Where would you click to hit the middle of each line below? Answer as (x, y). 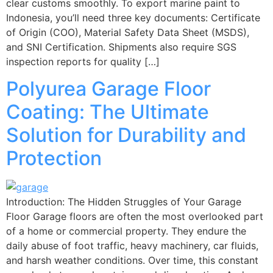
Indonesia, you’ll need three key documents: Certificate (133, 17)
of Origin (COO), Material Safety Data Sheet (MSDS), (128, 32)
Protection (54, 158)
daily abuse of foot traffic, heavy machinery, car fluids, (132, 245)
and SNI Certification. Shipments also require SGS (121, 47)
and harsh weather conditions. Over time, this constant (132, 260)
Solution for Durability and (126, 135)
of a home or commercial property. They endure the (126, 231)
